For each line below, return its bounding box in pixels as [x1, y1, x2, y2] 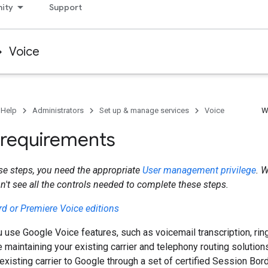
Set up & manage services [99, 106, 189, 115]
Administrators [32, 106, 84, 115]
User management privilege [142, 165, 256, 176]
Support [49, 2, 82, 13]
